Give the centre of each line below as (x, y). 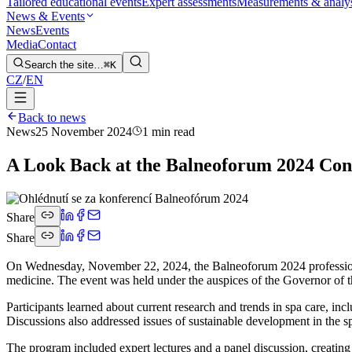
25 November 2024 (84, 132)
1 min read (169, 132)
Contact (57, 45)
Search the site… (64, 65)
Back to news (52, 118)
